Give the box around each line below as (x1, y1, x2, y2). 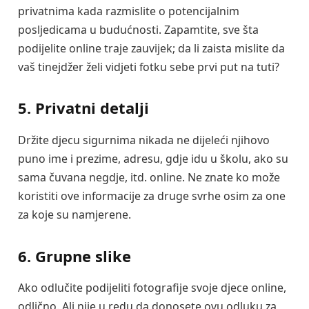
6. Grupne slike (18, 245, 131, 266)
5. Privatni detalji (18, 97, 149, 119)
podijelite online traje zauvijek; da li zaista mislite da (18, 40, 285, 56)
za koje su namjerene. (18, 206, 131, 222)
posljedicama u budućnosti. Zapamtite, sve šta (18, 21, 259, 37)
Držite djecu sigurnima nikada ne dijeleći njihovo (18, 132, 270, 148)
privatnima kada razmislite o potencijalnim (18, 3, 239, 19)
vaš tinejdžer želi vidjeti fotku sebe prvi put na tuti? (18, 59, 279, 74)
